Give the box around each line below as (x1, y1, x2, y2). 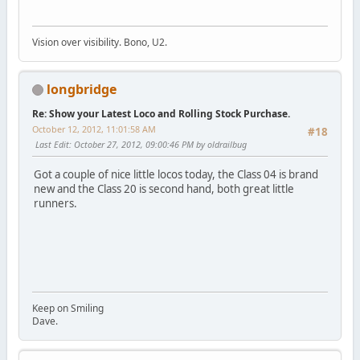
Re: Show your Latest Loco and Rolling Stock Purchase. (31, 106, 290, 121)
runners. (33, 195, 77, 211)
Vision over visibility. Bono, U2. (31, 35, 167, 49)
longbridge (46, 80, 117, 98)
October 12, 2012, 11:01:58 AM (31, 122, 156, 135)
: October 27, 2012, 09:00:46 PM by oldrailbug (68, 137, 247, 150)
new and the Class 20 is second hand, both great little (33, 181, 294, 196)
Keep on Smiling (31, 301, 104, 316)
